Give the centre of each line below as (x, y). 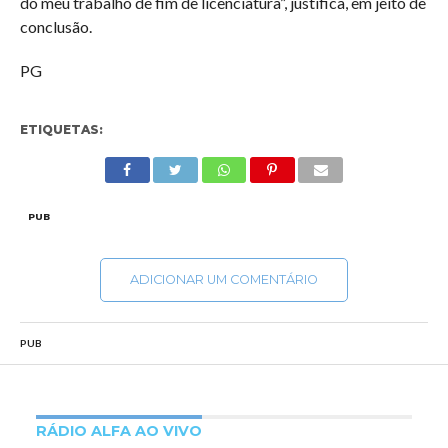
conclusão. (55, 26)
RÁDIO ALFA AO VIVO (118, 431)
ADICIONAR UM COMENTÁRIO (223, 279)
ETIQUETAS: (61, 129)
